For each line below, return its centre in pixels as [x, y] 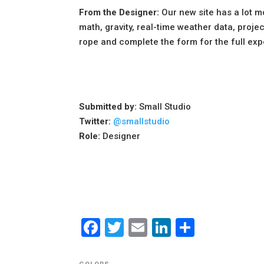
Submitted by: [108, 107]
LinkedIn [207, 228]
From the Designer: [119, 13]
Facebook [141, 228]
